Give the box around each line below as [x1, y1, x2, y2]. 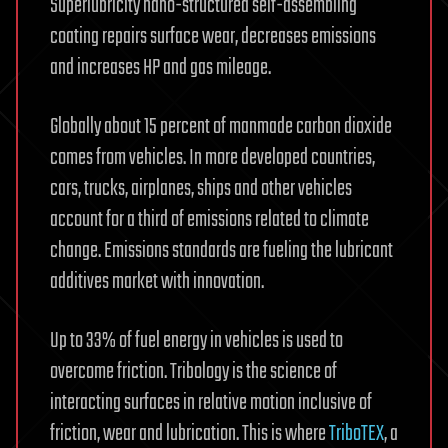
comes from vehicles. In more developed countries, [50, 140, 375, 175]
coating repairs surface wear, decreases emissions [50, 19, 376, 54]
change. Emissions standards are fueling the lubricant [50, 233, 393, 268]
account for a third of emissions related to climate [50, 202, 369, 237]
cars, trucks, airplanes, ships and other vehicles [50, 171, 352, 206]
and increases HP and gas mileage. [50, 50, 271, 85]
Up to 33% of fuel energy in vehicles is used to [50, 323, 343, 358]
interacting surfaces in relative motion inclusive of [50, 385, 372, 420]
